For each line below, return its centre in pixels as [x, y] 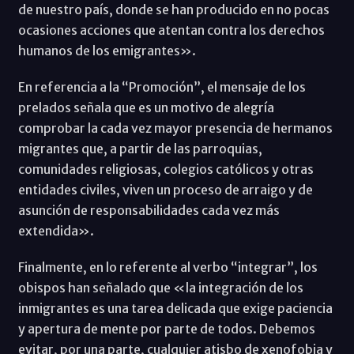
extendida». [56, 230]
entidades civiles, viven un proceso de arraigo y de [165, 189]
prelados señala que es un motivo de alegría [146, 107]
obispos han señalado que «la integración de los [160, 287]
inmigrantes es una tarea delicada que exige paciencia [175, 308]
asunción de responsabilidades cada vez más [149, 210]
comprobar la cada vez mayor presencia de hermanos [175, 128]
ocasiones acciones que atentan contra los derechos [171, 30]
